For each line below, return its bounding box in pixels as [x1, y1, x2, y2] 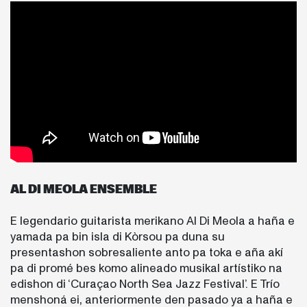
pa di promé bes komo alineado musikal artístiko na [10, 260, 282, 277]
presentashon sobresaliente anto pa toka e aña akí [10, 245, 283, 261]
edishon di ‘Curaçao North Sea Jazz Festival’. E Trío [10, 276, 280, 293]
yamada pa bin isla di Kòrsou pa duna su [10, 229, 225, 245]
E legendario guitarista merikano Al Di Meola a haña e [10, 213, 295, 230]
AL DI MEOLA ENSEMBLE [10, 184, 157, 196]
